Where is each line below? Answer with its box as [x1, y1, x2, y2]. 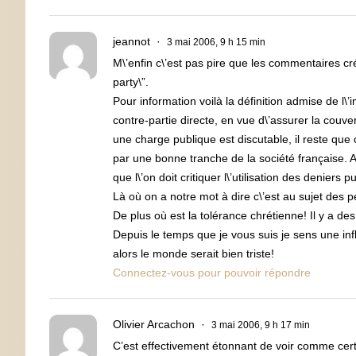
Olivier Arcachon [113, 317, 195, 331]
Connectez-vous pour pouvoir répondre [113, 265, 311, 279]
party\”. [113, 75, 149, 88]
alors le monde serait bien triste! [113, 246, 274, 260]
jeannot [113, 34, 150, 48]
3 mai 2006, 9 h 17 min [211, 319, 310, 331]
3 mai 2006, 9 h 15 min [167, 36, 265, 48]
